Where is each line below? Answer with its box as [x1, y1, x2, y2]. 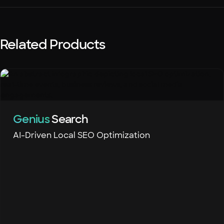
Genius [13, 112, 50, 127]
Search [49, 112, 88, 127]
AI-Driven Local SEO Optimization [13, 130, 150, 141]
